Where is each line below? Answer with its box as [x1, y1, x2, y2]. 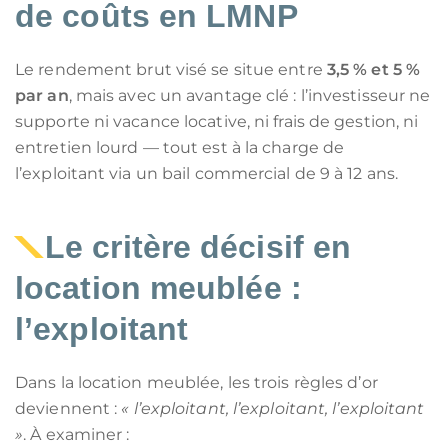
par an [15, 86, 69, 105]
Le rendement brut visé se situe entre [15, 60, 327, 79]
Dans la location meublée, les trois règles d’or [15, 373, 378, 392]
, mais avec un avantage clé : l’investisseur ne [68, 86, 431, 105]
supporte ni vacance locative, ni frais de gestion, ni [15, 112, 419, 131]
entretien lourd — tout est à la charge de [15, 138, 345, 157]
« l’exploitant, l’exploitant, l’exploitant [121, 399, 425, 418]
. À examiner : [23, 425, 130, 444]
